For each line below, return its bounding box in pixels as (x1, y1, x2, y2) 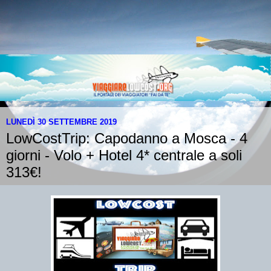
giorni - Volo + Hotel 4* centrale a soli (6, 147, 242, 164)
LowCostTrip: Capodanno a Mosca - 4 (6, 130, 247, 147)
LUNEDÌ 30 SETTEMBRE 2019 (6, 117, 117, 126)
